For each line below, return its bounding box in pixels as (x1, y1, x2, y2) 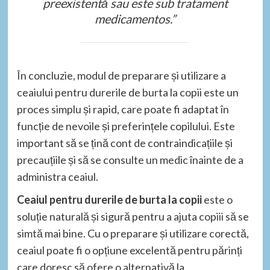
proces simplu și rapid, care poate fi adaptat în (16, 102, 229, 116)
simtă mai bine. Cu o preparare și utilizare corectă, (16, 226, 249, 240)
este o (201, 192, 233, 206)
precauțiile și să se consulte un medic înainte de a (16, 152, 243, 166)
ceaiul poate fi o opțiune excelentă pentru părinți (16, 243, 242, 257)
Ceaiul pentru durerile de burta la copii (16, 192, 202, 206)
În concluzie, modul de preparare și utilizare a (16, 68, 226, 82)
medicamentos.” (95, 11, 175, 26)
